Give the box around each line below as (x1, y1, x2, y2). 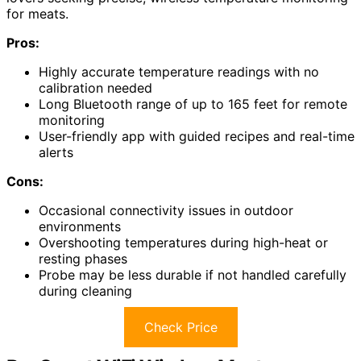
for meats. (6, 6, 68, 23)
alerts (39, 144, 73, 161)
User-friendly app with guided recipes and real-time (39, 128, 355, 145)
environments (39, 218, 121, 235)
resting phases (39, 251, 127, 268)
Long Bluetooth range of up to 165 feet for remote (39, 96, 347, 113)
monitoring (39, 112, 105, 129)
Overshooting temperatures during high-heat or (39, 234, 328, 251)
